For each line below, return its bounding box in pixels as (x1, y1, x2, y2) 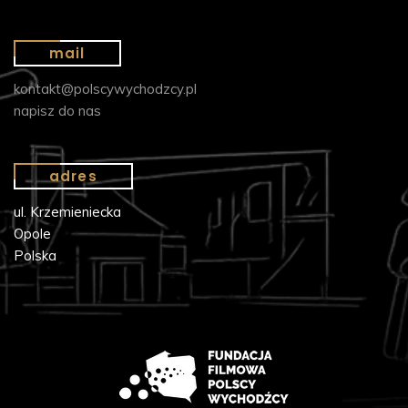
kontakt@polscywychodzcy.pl (14, 80, 197, 98)
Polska (14, 247, 56, 265)
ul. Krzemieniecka (14, 203, 121, 221)
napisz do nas (14, 102, 101, 120)
